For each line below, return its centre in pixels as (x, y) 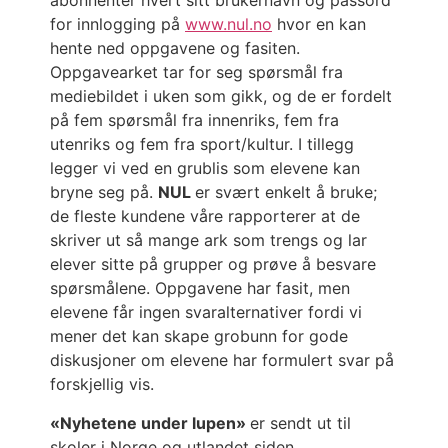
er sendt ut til (300, 422)
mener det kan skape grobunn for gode (199, 336)
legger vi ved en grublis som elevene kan (205, 168)
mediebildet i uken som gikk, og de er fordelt (221, 96)
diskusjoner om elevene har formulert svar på (222, 360)
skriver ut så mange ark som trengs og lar (208, 240)
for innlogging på (117, 24)
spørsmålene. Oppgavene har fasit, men (200, 288)
